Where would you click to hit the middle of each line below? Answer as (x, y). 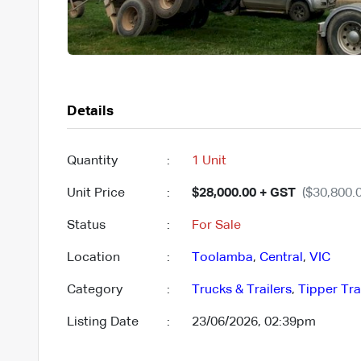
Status (86, 225)
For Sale (216, 225)
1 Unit (209, 161)
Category (94, 290)
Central (281, 257)
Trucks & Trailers (241, 290)
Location (93, 257)
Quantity (92, 161)
